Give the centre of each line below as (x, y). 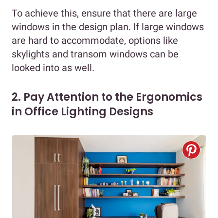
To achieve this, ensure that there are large (104, 13)
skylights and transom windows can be (95, 54)
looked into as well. (55, 67)
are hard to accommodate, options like (95, 40)
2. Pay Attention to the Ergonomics (107, 97)
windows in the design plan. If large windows (108, 27)
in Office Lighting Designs (82, 111)
